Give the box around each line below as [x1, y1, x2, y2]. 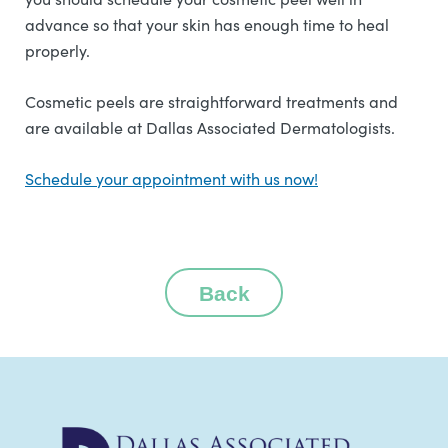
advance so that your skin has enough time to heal [25, 14, 389, 36]
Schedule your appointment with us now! [25, 168, 318, 190]
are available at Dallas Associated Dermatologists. [25, 117, 395, 139]
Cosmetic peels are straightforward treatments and [25, 91, 398, 113]
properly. [25, 40, 90, 62]
